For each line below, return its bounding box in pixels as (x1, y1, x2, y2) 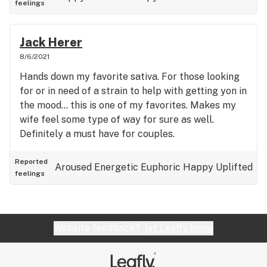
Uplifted (216, 162, 253, 173)
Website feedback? (54, 222, 145, 234)
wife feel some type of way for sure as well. (20, 114, 214, 125)
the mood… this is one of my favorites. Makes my (20, 100, 236, 111)
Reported (15, 157, 48, 166)
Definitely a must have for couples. (20, 128, 175, 139)
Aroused (55, 162, 92, 173)
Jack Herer (20, 35, 82, 49)
